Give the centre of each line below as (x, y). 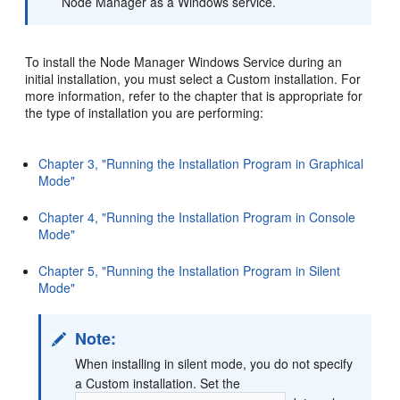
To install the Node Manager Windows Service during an (184, 61)
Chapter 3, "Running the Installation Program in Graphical (201, 163)
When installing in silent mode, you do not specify (214, 363)
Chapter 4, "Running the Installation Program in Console (197, 217)
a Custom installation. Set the (158, 383)
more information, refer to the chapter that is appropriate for (194, 95)
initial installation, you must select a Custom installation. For (193, 78)
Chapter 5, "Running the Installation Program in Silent (190, 270)
